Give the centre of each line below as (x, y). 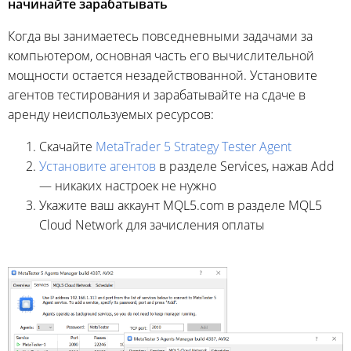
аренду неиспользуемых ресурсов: (111, 114)
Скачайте (67, 146)
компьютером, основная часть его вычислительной (161, 55)
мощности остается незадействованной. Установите (163, 75)
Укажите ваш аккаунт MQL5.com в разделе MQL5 (181, 205)
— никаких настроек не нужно (128, 185)
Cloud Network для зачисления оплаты (152, 224)
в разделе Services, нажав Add (245, 166)
